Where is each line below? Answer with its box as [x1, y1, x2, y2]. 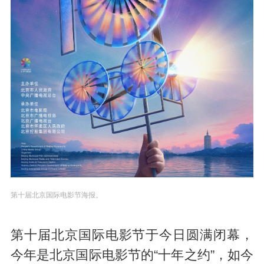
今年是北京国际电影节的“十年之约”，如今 [10, 248, 254, 263]
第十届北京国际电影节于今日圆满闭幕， [10, 228, 254, 243]
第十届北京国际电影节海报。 [10, 191, 103, 200]
